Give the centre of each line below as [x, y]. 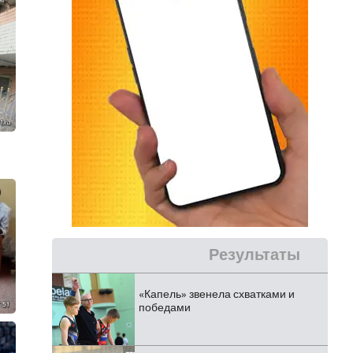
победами [165, 308]
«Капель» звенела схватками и [217, 294]
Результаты [255, 255]
